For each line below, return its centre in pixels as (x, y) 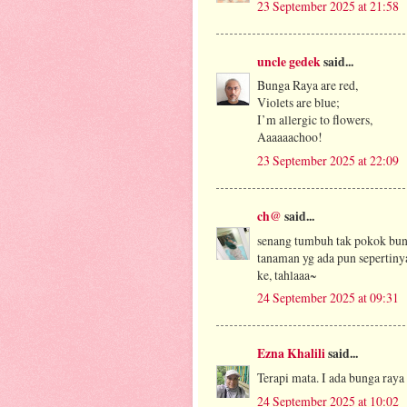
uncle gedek (289, 61)
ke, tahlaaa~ (287, 274)
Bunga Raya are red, (308, 85)
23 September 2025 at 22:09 (328, 161)
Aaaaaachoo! (290, 137)
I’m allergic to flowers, (315, 120)
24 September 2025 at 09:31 (328, 298)
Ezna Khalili (291, 353)
